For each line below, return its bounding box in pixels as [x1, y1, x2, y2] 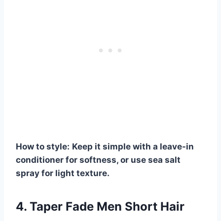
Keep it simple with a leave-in [72, 141, 194, 151]
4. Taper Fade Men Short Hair [16, 199, 184, 214]
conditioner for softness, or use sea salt [16, 154, 181, 165]
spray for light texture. [16, 168, 110, 178]
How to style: [16, 141, 70, 151]
